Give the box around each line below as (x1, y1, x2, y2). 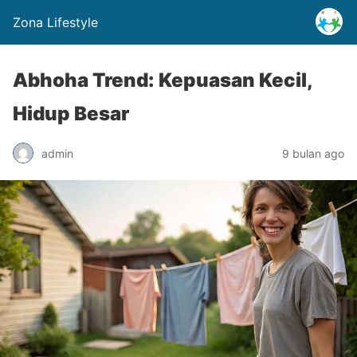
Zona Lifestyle (13, 14, 98, 30)
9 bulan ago (282, 146, 344, 160)
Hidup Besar (13, 102, 129, 125)
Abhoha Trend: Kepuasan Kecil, (13, 69, 312, 92)
